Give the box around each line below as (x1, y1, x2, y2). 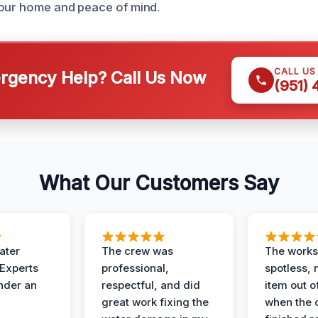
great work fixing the (102, 295, 209, 309)
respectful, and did (102, 278, 200, 292)
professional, (102, 261, 169, 275)
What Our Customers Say (39, 171, 279, 195)
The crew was (102, 244, 173, 258)
